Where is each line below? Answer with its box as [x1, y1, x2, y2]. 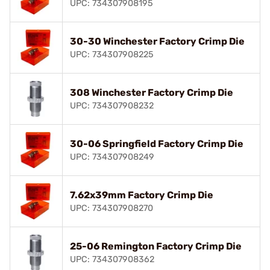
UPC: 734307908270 [70, 202, 153, 213]
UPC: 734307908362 [70, 254, 154, 265]
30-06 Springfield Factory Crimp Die [70, 137, 243, 149]
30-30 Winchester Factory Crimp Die [70, 35, 245, 47]
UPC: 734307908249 [70, 151, 154, 162]
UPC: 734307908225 [70, 49, 154, 60]
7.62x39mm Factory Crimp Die [70, 189, 213, 201]
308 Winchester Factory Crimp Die [70, 86, 233, 98]
